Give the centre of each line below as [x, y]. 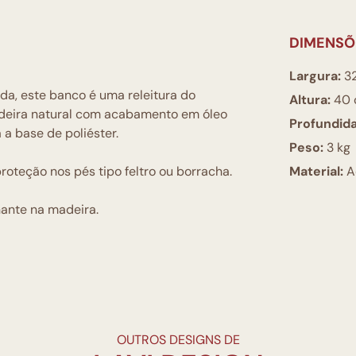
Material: [316, 171]
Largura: [315, 76]
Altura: [310, 100]
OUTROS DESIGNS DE [178, 340]
